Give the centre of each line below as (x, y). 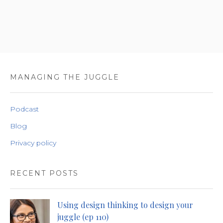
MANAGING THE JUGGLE (65, 77)
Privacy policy (33, 143)
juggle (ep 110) (83, 217)
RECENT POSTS (44, 173)
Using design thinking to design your (125, 205)
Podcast (24, 109)
